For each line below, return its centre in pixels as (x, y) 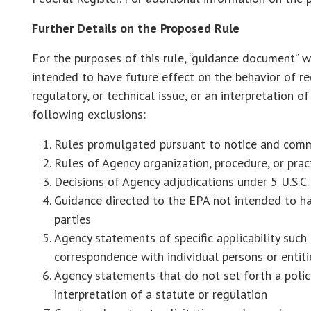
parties (73, 219)
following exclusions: (89, 115)
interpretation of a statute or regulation (161, 294)
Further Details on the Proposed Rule (136, 28)
